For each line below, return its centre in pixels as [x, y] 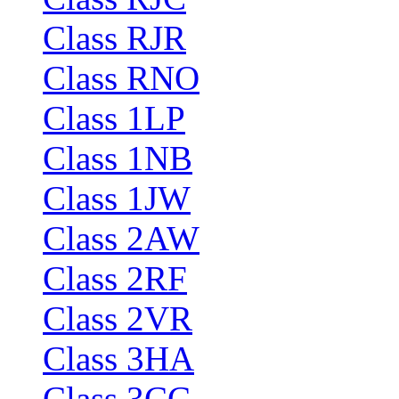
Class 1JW [117, 198]
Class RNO [121, 77]
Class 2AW [121, 238]
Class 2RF [115, 278]
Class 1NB [118, 158]
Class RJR [114, 37]
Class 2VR [118, 318]
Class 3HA [118, 358]
